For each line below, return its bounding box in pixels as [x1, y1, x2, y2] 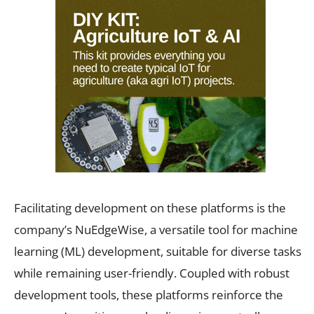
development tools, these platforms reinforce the [14, 286, 283, 303]
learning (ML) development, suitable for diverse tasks [14, 243, 301, 259]
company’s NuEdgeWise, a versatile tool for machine [14, 221, 298, 238]
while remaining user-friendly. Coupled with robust [14, 264, 289, 281]
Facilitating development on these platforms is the [14, 199, 286, 216]
